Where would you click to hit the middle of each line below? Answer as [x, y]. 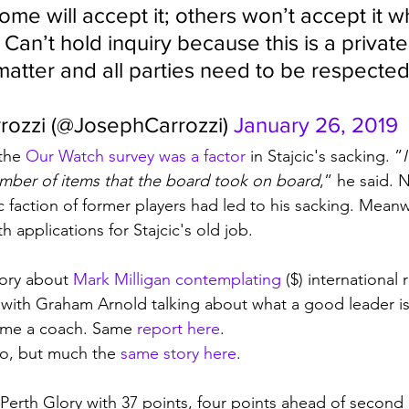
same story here [178, 353]
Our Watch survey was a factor [136, 156]
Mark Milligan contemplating [177, 279]
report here [178, 329]
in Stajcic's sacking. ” [324, 156]
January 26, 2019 [316, 125]
